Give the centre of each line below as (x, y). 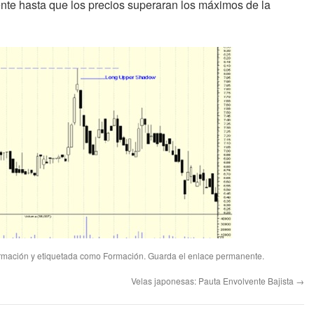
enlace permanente (225, 255)
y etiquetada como (66, 255)
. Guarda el (166, 255)
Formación (123, 255)
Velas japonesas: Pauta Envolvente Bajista (213, 281)
